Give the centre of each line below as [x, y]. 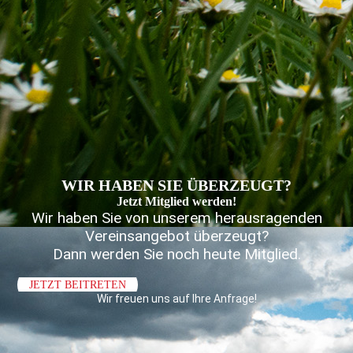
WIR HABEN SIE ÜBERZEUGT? [176, 185]
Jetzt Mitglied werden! [176, 201]
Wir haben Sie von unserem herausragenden [176, 218]
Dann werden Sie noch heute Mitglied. [176, 254]
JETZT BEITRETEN [78, 285]
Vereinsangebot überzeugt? [176, 236]
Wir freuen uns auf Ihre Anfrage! [176, 299]
